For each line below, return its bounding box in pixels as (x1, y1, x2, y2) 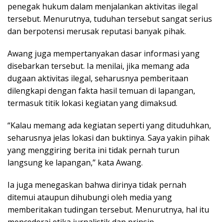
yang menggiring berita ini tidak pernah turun (7, 145, 179, 156)
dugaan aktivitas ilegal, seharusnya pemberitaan (7, 73, 188, 84)
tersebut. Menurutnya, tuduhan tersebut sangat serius (7, 13, 212, 25)
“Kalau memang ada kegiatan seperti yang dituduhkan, (7, 120, 211, 131)
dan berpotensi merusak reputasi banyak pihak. (7, 26, 186, 37)
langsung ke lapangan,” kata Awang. (7, 157, 143, 168)
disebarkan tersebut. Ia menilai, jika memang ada (7, 60, 189, 72)
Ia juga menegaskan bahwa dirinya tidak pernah (7, 179, 186, 191)
